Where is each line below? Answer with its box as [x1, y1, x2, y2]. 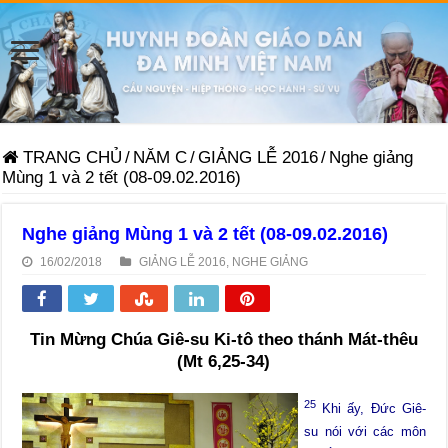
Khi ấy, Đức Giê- [316, 401, 426, 417]
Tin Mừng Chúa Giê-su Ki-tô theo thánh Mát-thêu [29, 329, 418, 349]
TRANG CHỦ [18, 147, 123, 167]
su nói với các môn [304, 424, 426, 440]
